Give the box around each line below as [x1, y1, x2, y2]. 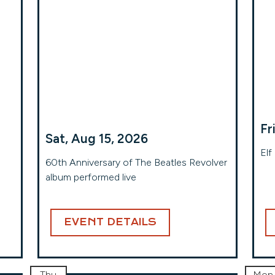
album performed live [45, 171, 136, 183]
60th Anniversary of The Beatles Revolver [45, 157, 227, 168]
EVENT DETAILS [63, 217, 157, 228]
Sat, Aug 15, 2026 [45, 131, 148, 146]
